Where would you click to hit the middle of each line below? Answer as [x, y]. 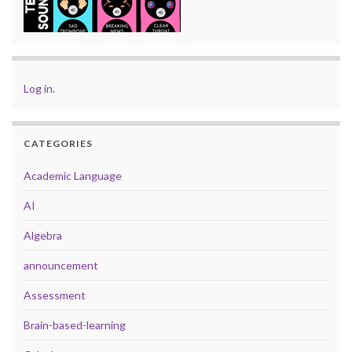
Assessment [55, 295]
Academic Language [73, 176]
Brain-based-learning [75, 325]
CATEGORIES [58, 144]
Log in [38, 89]
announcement [61, 266]
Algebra [43, 236]
